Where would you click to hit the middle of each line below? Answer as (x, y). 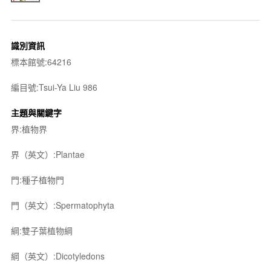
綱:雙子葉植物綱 (41, 230)
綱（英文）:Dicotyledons (57, 256)
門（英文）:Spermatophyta (62, 205)
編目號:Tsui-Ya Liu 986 (54, 87)
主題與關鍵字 (36, 112)
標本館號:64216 (41, 61)
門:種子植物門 (37, 179)
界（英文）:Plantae (47, 154)
